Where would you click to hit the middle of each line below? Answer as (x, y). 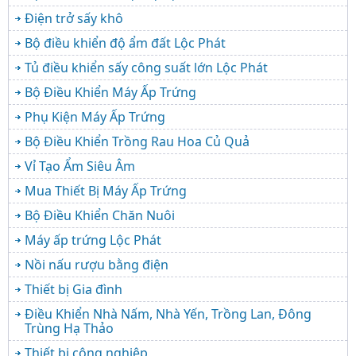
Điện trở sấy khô (74, 18)
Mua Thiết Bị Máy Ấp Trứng (106, 190)
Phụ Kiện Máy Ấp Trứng (95, 116)
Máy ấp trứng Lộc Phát (93, 240)
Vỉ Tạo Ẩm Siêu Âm (80, 166)
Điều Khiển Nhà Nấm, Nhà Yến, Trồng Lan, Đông (168, 313)
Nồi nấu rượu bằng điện (97, 264)
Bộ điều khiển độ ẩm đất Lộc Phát (125, 43)
